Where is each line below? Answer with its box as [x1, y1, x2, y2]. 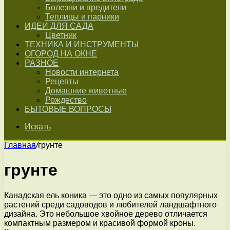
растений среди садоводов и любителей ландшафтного [4, 200, 217, 209]
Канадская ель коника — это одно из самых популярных [4, 190, 218, 200]
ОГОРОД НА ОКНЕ [25, 49, 97, 58]
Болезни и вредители [45, 3, 126, 12]
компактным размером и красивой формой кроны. [4, 218, 196, 227]
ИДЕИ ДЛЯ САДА [25, 22, 93, 30]
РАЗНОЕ [25, 59, 59, 67]
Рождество [45, 95, 87, 104]
